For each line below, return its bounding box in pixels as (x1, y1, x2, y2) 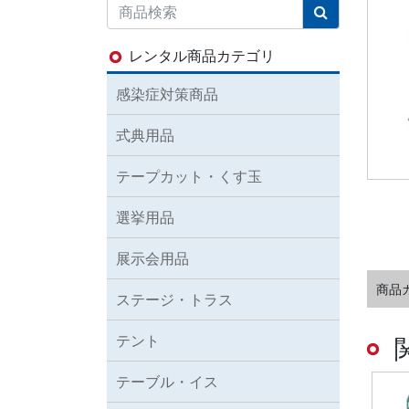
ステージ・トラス (116, 289, 233, 309)
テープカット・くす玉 (116, 166, 262, 185)
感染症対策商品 (116, 84, 218, 103)
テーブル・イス (116, 372, 218, 391)
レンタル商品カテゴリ (129, 46, 275, 65)
